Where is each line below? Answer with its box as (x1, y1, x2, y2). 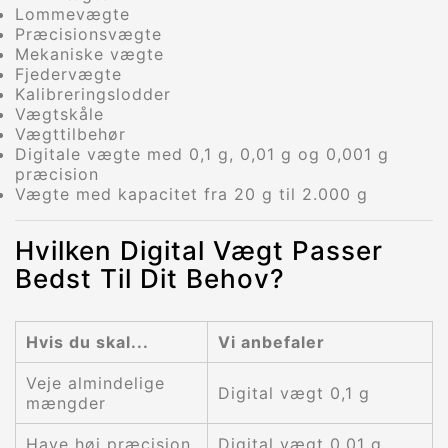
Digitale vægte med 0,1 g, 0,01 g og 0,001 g (15, 144, 389, 165)
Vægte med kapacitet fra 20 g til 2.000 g (15, 184, 368, 205)
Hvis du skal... (26, 332, 149, 353)
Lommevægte (15, 4, 130, 25)
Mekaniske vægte (15, 44, 164, 65)
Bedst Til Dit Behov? (15, 263, 285, 295)
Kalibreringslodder (15, 84, 171, 105)
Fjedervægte (15, 64, 122, 85)
